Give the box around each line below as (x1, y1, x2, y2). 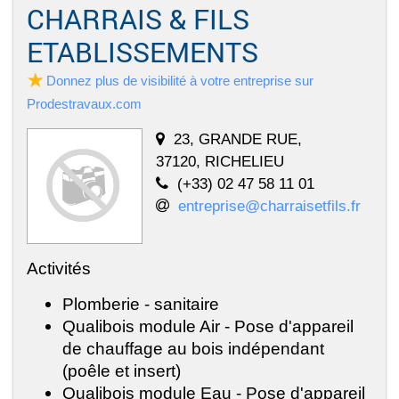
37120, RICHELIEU (156, 152, 284, 171)
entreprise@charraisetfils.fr (178, 197, 361, 216)
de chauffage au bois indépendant (62, 338, 324, 359)
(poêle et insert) (62, 361, 181, 381)
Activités (27, 258, 91, 279)
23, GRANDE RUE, (174, 130, 302, 149)
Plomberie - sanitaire (62, 294, 219, 314)
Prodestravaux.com (27, 96, 142, 112)
